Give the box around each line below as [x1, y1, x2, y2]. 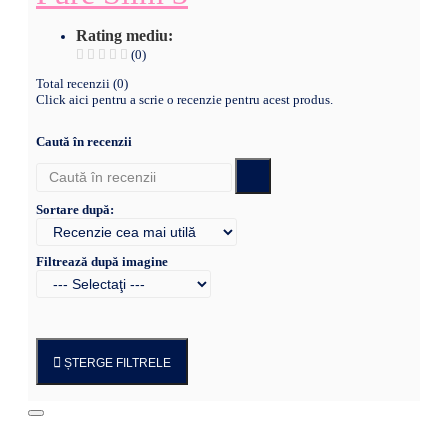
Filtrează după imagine [36, 253, 168, 269]
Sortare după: [36, 201, 114, 217]
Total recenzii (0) [36, 75, 128, 91]
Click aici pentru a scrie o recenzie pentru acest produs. [36, 91, 333, 107]
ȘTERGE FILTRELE [61, 355, 171, 370]
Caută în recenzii [36, 133, 132, 149]
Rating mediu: [76, 26, 173, 44]
